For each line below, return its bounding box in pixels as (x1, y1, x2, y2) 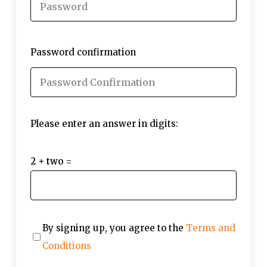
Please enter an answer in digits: (30, 118, 178, 129)
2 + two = (30, 155, 72, 167)
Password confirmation (30, 46, 136, 58)
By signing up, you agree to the (42, 222, 186, 234)
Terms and (185, 222, 235, 234)
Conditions (42, 240, 91, 252)
